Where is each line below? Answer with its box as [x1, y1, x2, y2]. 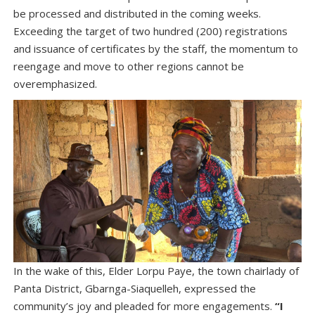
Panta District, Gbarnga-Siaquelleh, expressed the [13, 281, 256, 295]
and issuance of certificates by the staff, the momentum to [13, 41, 298, 56]
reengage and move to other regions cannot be [13, 59, 244, 73]
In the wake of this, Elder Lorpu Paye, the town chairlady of [13, 263, 299, 278]
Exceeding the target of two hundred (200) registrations [13, 24, 288, 38]
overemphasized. [13, 77, 97, 91]
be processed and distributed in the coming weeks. [13, 6, 261, 20]
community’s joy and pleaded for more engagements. [13, 298, 275, 313]
